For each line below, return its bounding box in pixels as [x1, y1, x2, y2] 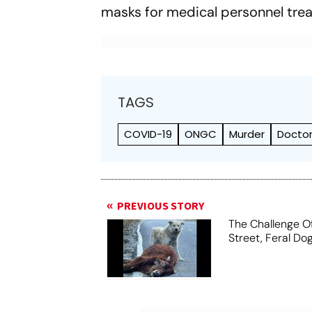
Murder [229, 126, 265, 141]
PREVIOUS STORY [117, 198, 205, 214]
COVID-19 [124, 126, 173, 141]
